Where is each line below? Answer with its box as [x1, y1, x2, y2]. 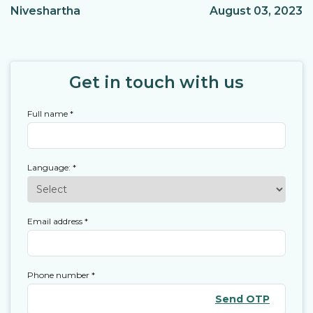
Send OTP [215, 293, 270, 306]
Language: [27, 161, 73, 173]
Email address [27, 215, 85, 226]
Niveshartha [10, 3, 80, 17]
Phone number [27, 269, 92, 280]
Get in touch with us [69, 71, 244, 92]
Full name [27, 108, 70, 119]
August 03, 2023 [210, 3, 303, 17]
